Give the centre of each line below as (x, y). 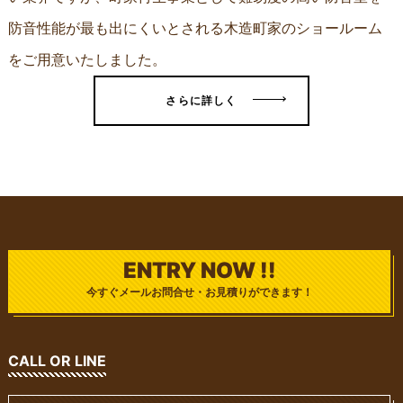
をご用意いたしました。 (87, 60)
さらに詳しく (201, 101)
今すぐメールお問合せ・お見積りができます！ (199, 292)
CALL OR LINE (57, 361)
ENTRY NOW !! (199, 271)
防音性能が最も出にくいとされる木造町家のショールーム (195, 28)
